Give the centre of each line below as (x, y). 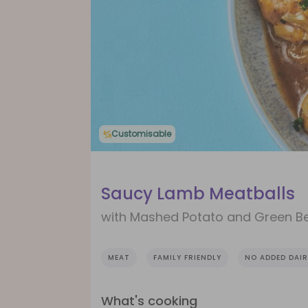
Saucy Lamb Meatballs (198, 194)
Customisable (141, 134)
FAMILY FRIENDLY (187, 258)
